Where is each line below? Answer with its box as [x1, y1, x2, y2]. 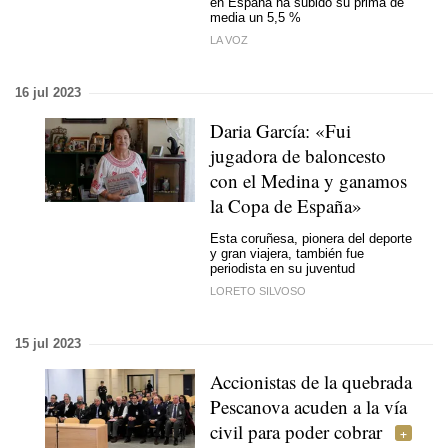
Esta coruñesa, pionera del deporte [210, 230, 412, 246]
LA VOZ [210, 34, 248, 46]
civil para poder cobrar [210, 419, 382, 444]
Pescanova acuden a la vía [210, 394, 407, 419]
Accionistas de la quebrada [210, 369, 412, 394]
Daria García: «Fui [210, 118, 351, 143]
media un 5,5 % [210, 9, 301, 25]
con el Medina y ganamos [210, 168, 407, 193]
